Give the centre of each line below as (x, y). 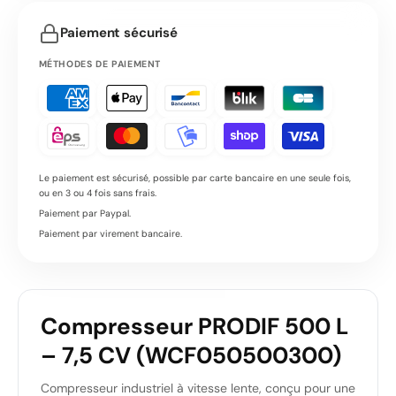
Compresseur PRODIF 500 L (194, 326)
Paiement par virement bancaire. (110, 234)
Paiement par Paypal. (84, 214)
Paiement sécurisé (118, 33)
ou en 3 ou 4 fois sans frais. (97, 194)
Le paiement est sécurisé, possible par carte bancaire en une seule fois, (194, 179)
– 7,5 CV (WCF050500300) (191, 355)
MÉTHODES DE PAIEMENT (100, 64)
